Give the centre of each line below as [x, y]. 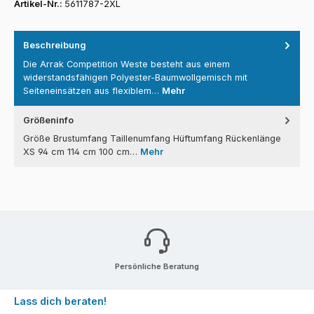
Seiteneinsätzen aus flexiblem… [93, 90]
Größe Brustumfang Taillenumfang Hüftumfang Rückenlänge [152, 139]
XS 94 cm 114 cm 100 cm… [82, 152]
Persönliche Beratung [157, 266]
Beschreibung [55, 46]
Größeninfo [48, 120]
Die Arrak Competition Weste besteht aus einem [127, 64]
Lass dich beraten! [60, 301]
